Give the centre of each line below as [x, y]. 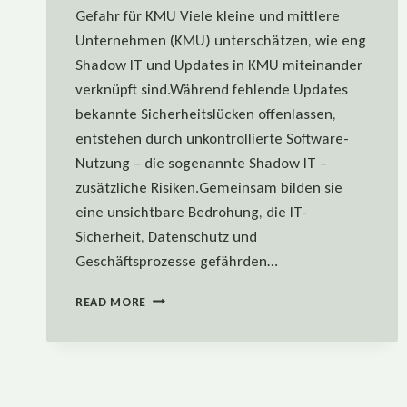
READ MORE [111, 302]
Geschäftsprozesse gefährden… [177, 261]
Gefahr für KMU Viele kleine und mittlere [208, 15]
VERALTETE [179, 354]
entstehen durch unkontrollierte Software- [212, 138]
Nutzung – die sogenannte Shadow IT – [201, 163]
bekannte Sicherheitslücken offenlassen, [206, 114]
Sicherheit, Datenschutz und [166, 236]
